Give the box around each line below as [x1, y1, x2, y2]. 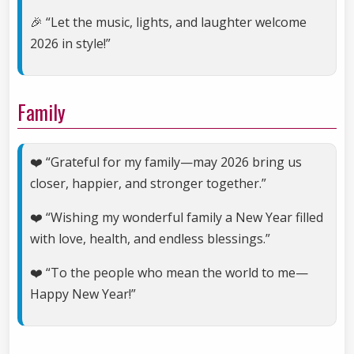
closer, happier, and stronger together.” [30, 175, 266, 193]
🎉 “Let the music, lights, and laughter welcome [30, 13, 307, 32]
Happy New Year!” [30, 285, 136, 303]
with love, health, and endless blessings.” [30, 230, 270, 248]
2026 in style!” [30, 35, 111, 53]
